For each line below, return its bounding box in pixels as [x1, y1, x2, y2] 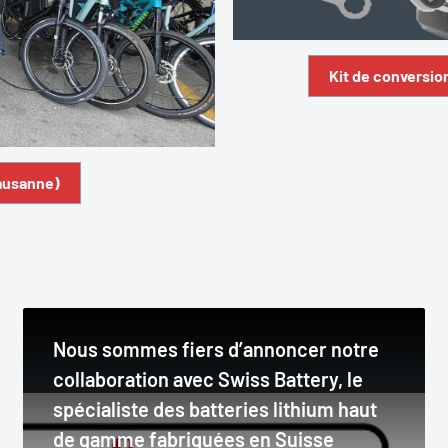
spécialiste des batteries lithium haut [53, 397, 378, 421]
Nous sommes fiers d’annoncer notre [53, 337, 380, 361]
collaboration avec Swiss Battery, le [53, 367, 364, 391]
